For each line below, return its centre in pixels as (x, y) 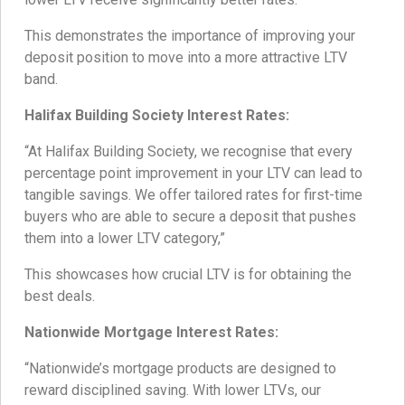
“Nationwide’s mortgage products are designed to (180, 369)
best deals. (60, 297)
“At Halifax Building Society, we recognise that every (188, 152)
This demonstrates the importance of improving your (190, 36)
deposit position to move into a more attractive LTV (186, 58)
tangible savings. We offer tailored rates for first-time (193, 195)
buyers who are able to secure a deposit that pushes (190, 217)
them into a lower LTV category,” (125, 239)
